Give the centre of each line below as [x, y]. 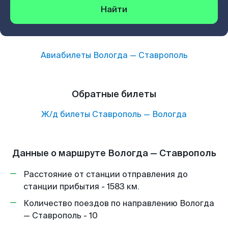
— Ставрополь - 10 [61, 216]
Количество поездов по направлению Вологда [119, 203]
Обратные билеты [114, 94]
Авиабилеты [67, 55]
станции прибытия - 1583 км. [81, 187]
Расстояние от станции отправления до [106, 174]
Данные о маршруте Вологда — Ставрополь [114, 153]
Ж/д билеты [66, 114]
